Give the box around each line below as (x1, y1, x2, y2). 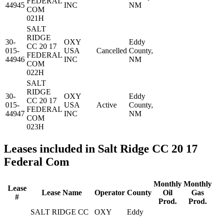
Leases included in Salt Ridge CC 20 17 (4, 142, 198, 155)
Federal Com (4, 155, 69, 168)
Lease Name (41, 188, 82, 197)
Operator (94, 188, 125, 197)
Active (96, 101, 117, 109)
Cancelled (96, 46, 127, 55)
